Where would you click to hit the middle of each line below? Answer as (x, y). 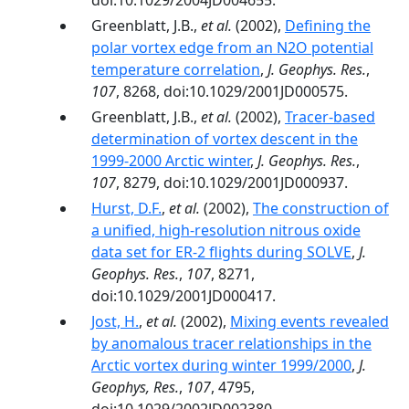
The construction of (321, 208)
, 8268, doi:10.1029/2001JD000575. (232, 91)
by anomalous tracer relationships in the (231, 343)
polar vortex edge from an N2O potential (232, 47)
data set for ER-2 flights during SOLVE (221, 252)
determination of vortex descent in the (225, 139)
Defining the (328, 26)
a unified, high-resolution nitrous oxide (226, 230)
